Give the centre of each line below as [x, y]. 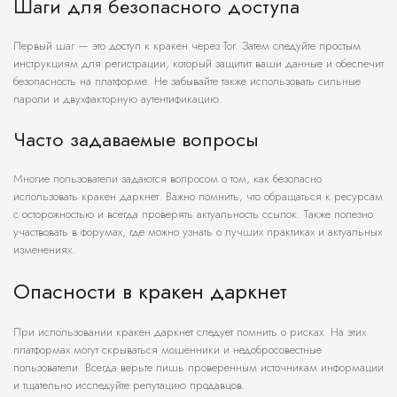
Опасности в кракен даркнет [150, 292]
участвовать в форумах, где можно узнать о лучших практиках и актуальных [198, 232]
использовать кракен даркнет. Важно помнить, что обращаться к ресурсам [198, 197]
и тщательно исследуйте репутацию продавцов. [129, 385]
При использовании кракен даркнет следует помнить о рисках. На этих [190, 332]
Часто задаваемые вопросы [136, 140]
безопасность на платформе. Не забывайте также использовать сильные [187, 82]
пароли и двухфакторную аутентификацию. [118, 99]
